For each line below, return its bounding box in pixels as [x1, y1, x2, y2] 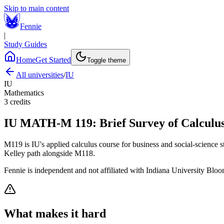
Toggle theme [87, 56, 126, 64]
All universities [16, 70, 63, 79]
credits [10, 97, 30, 106]
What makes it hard [4, 206, 106, 220]
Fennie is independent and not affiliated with [4, 165, 146, 174]
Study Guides [4, 40, 47, 48]
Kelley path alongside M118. [4, 148, 95, 157]
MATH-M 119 [20, 116, 92, 129]
